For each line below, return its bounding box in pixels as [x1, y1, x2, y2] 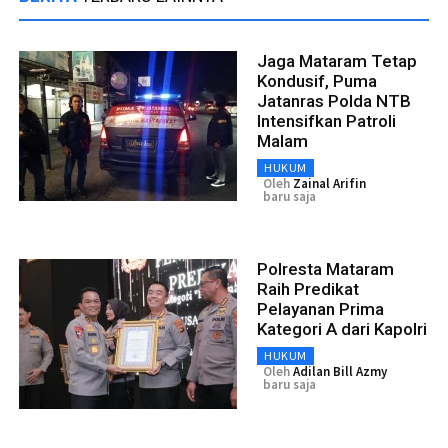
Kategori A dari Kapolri [257, 319, 427, 340]
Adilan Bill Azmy [293, 363, 387, 381]
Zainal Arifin [293, 175, 366, 193]
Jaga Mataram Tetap [257, 51, 417, 72]
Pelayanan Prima [257, 299, 384, 320]
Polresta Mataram [257, 259, 394, 280]
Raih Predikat [257, 279, 359, 300]
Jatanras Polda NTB [257, 91, 411, 112]
